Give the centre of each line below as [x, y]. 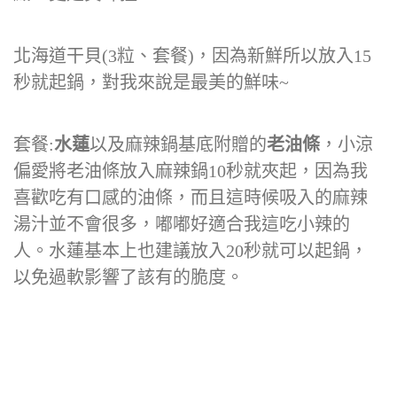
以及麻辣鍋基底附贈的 [178, 144]
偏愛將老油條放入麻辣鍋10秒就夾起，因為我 [191, 171]
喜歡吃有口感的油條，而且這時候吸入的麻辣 [191, 198]
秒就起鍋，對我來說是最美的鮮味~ [151, 82]
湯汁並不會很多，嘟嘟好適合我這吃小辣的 [182, 224]
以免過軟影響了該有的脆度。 [128, 277]
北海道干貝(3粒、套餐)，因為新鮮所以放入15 [192, 56]
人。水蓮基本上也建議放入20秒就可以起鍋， [191, 251]
